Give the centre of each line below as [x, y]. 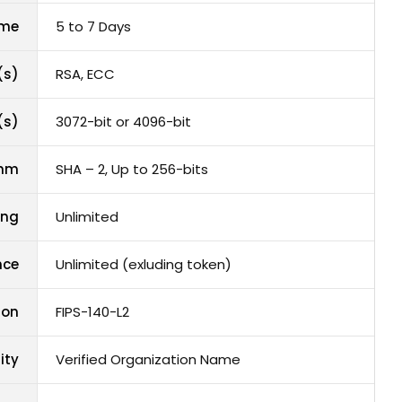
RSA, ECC [85, 74]
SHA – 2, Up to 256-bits [132, 170]
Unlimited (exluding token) [144, 265]
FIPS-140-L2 [92, 312]
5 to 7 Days [93, 27]
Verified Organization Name [148, 360]
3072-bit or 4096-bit [123, 122]
